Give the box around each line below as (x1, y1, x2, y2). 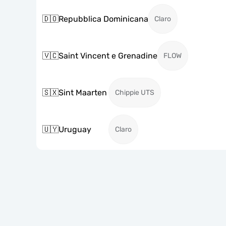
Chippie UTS (115, 88, 154, 97)
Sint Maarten (59, 87, 107, 97)
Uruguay (59, 124, 91, 134)
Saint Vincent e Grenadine (59, 50, 157, 61)
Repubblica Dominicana (59, 14, 148, 24)
